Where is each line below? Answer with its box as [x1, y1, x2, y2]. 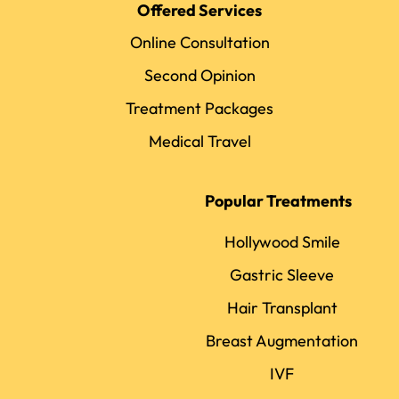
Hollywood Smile [224, 231, 340, 252]
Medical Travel [148, 130, 251, 151]
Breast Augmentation [206, 330, 359, 351]
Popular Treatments [204, 190, 352, 211]
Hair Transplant [226, 297, 338, 318]
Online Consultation [129, 31, 270, 53]
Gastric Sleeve [230, 264, 335, 285]
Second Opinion [143, 64, 256, 85]
